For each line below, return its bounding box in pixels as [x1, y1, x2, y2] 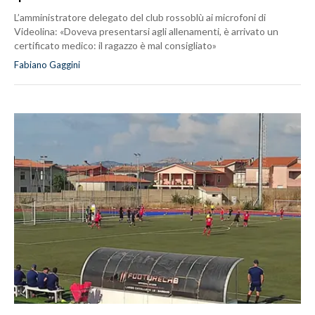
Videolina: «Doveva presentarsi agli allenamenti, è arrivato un [14, 25, 278, 38]
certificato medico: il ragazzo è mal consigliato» [14, 39, 217, 52]
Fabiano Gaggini [14, 59, 80, 71]
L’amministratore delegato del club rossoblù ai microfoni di [14, 11, 266, 24]
